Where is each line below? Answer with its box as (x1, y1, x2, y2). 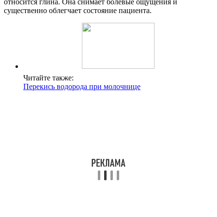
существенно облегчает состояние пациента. (4, 6, 152, 15)
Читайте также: (23, 74, 74, 82)
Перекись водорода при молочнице (23, 82, 140, 91)
